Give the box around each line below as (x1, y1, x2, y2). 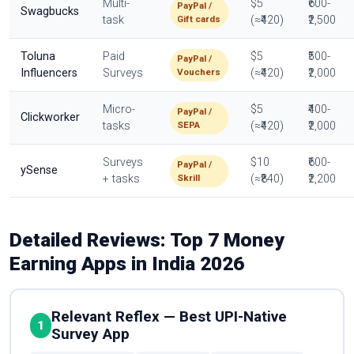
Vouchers (177, 66, 221, 77)
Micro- (103, 103, 136, 117)
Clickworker (21, 111, 81, 125)
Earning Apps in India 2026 (9, 251, 244, 275)
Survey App (51, 325, 130, 344)
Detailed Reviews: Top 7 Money (9, 228, 284, 251)
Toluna (21, 50, 56, 64)
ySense (21, 164, 58, 178)
